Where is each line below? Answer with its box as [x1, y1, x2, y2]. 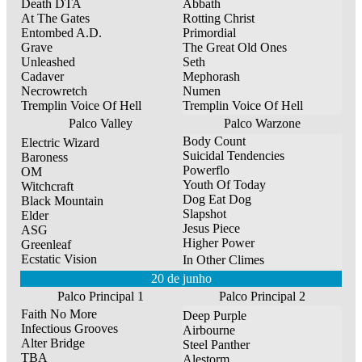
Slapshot [183, 207, 226, 221]
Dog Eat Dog [183, 192, 251, 207]
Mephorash [183, 69, 240, 84]
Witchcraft [21, 179, 74, 194]
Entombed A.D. [21, 26, 102, 40]
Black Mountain [21, 194, 103, 208]
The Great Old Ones [183, 40, 287, 55]
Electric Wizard [21, 136, 99, 150]
